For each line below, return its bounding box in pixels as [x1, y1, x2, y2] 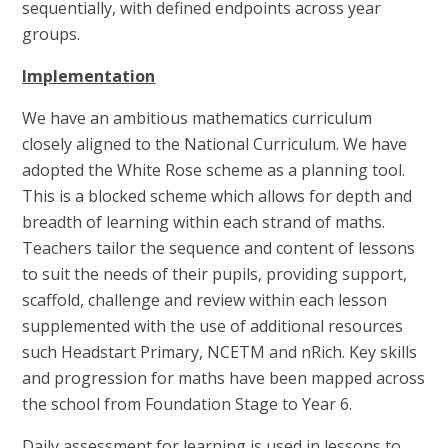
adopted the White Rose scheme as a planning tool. [22, 158, 406, 181]
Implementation [22, 64, 156, 87]
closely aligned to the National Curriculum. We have [22, 132, 408, 155]
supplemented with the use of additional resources [22, 314, 404, 337]
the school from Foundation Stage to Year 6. [22, 392, 353, 415]
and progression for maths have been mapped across [22, 366, 426, 389]
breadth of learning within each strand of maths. [22, 210, 386, 233]
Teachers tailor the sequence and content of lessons [22, 236, 416, 259]
